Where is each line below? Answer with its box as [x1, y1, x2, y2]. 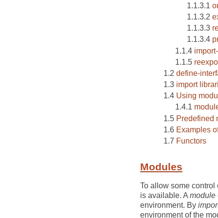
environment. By [140, 201, 198, 210]
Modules [140, 161, 182, 173]
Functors [176, 137, 206, 145]
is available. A [140, 191, 190, 200]
